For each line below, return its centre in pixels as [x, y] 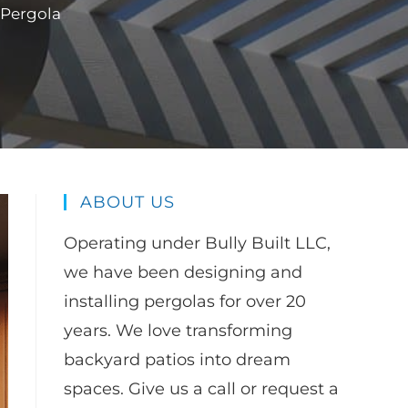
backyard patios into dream [177, 360]
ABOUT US [127, 202]
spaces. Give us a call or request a [201, 389]
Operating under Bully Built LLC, [197, 243]
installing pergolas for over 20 [185, 301]
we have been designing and [183, 272]
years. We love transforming [178, 331]
